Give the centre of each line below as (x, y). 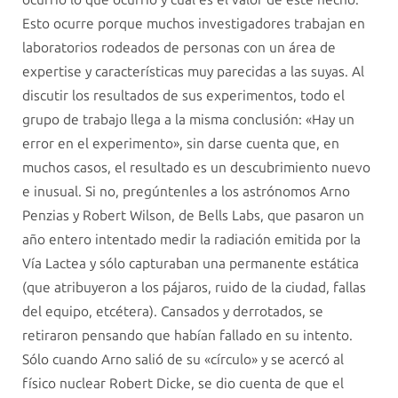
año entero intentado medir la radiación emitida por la (191, 239)
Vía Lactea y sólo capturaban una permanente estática (191, 263)
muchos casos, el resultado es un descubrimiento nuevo (196, 167)
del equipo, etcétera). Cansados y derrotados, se (173, 311)
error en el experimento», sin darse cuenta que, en (181, 143)
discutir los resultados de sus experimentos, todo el (183, 95)
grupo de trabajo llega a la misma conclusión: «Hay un (188, 119)
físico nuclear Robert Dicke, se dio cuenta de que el (183, 383)
